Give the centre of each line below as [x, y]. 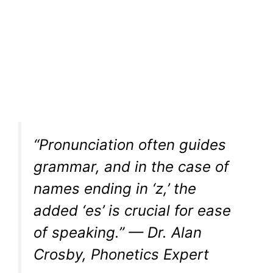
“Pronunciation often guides [130, 145]
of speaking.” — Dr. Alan [118, 233]
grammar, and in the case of [131, 167]
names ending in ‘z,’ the [115, 189]
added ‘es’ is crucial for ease [132, 211]
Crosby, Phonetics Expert [121, 255]
